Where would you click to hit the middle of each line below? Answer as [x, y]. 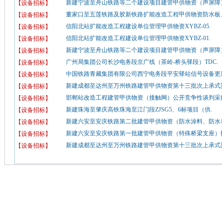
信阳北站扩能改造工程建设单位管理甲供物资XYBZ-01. [138, 38]
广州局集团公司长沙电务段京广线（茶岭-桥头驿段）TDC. [142, 62]
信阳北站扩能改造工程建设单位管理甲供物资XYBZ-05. [138, 26]
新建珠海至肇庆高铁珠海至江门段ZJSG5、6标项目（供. [139, 110]
